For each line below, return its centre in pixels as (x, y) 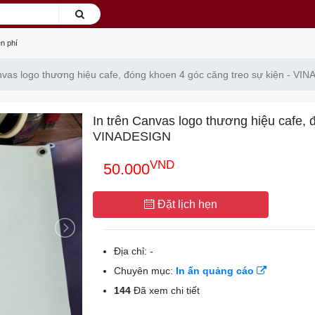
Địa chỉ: (131, 251)
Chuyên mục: (144, 271)
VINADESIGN (131, 136)
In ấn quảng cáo (216, 271)
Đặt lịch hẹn (186, 204)
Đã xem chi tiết (165, 290)
